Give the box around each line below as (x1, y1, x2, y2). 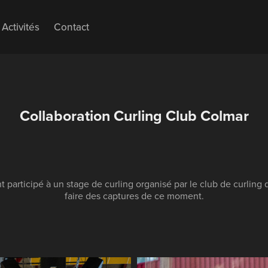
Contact (54, 20, 90, 34)
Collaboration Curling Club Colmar (19, 105, 249, 126)
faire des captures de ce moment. (64, 189, 204, 202)
